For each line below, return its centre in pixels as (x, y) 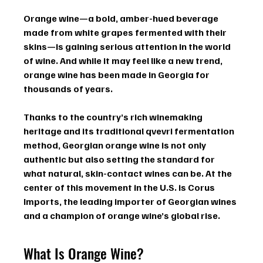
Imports (42, 202)
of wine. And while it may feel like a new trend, (124, 61)
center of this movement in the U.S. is (106, 188)
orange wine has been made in (91, 75)
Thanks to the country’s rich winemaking (114, 117)
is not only (184, 145)
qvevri (159, 131)
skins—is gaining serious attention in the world (128, 47)
